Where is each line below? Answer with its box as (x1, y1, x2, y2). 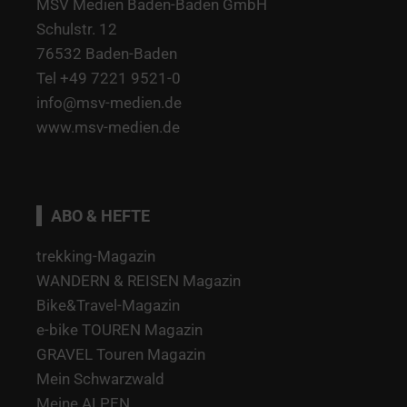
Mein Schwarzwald (36, 369, 164, 388)
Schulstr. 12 (36, 19, 117, 38)
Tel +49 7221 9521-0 (36, 68, 181, 87)
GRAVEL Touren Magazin (36, 344, 205, 363)
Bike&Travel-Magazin (36, 295, 180, 314)
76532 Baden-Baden (36, 44, 177, 63)
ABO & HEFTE (51, 205, 150, 225)
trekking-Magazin (36, 246, 155, 265)
